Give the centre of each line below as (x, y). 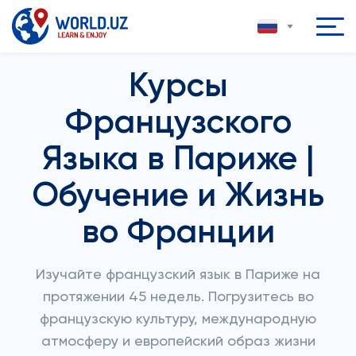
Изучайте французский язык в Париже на (178, 275)
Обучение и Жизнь (178, 196)
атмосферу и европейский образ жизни (178, 342)
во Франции (178, 233)
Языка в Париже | (178, 160)
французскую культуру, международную (178, 319)
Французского (178, 123)
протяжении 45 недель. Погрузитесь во (178, 297)
